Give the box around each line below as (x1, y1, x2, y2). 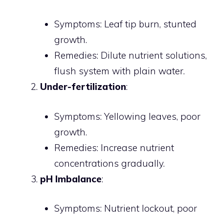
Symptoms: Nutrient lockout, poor (54, 202, 197, 214)
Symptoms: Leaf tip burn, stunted (54, 18, 197, 30)
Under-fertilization (40, 81, 126, 92)
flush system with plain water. (54, 65, 185, 77)
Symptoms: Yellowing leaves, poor (54, 110, 200, 122)
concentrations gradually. (54, 157, 165, 169)
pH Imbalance (40, 173, 102, 185)
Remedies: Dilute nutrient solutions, (54, 49, 207, 61)
